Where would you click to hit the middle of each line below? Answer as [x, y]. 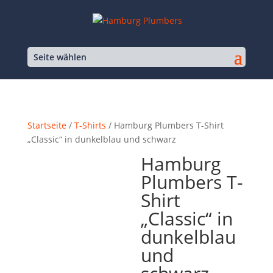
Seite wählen [60, 57]
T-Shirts [90, 125]
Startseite [47, 125]
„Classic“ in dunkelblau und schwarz [101, 139]
